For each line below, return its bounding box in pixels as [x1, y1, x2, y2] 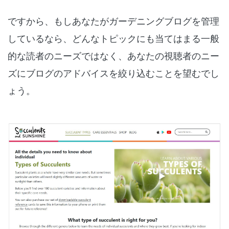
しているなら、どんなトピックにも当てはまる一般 [8, 31, 219, 45]
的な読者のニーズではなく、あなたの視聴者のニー [8, 49, 219, 62]
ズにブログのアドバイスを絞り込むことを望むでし [8, 66, 219, 80]
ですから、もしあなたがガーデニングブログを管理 [8, 14, 219, 28]
